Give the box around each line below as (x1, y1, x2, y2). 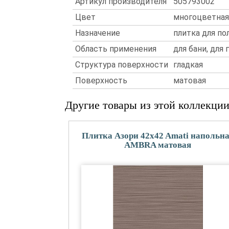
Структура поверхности (75, 60, 168, 70)
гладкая (173, 60, 203, 70)
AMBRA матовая (124, 140, 192, 150)
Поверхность (75, 76, 127, 85)
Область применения (75, 44, 156, 54)
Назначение (75, 28, 120, 38)
